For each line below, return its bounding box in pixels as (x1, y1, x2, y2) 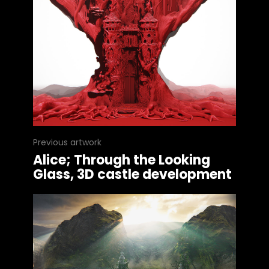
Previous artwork (33, 136, 101, 148)
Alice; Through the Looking (33, 150, 210, 169)
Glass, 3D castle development (33, 165, 232, 184)
